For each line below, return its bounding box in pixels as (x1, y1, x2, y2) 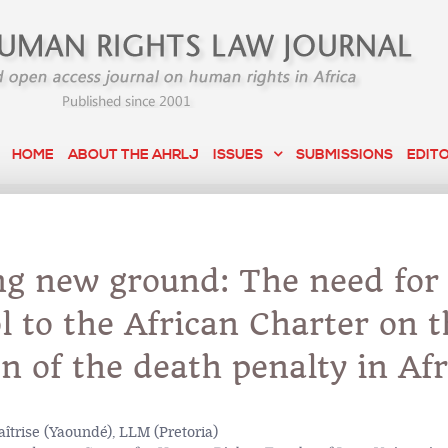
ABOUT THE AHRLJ (68, 146, 200, 164)
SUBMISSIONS (296, 146, 394, 164)
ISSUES (213, 146, 264, 164)
